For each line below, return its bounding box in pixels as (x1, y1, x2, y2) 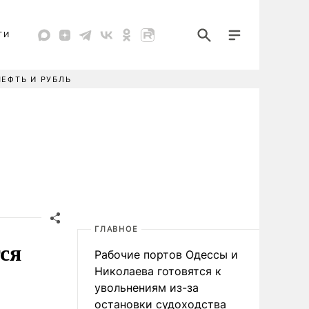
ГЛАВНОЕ (94, 224, 139, 234)
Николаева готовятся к (94, 264, 221, 278)
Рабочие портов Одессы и (94, 248, 238, 261)
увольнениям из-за (94, 281, 199, 295)
